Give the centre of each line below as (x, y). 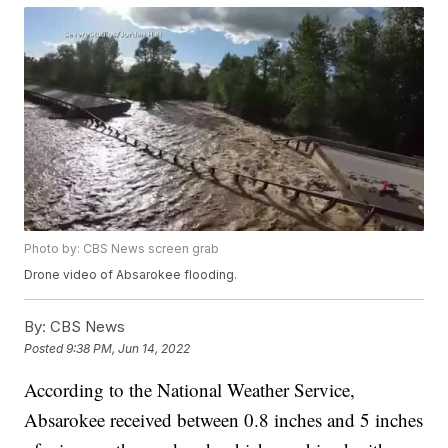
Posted (45, 348)
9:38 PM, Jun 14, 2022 (128, 348)
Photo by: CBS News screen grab (122, 249)
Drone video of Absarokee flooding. (131, 275)
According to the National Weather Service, (190, 390)
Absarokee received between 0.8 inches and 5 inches (224, 420)
